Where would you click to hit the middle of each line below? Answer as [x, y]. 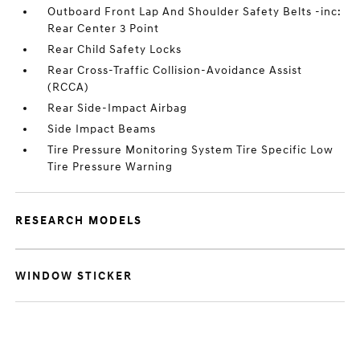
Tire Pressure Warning [110, 167]
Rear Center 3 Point [104, 29]
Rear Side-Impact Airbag [118, 108]
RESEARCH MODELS [79, 221]
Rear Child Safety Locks [115, 49]
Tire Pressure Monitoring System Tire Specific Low [191, 150]
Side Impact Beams [102, 129]
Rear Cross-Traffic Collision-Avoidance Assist [175, 70]
